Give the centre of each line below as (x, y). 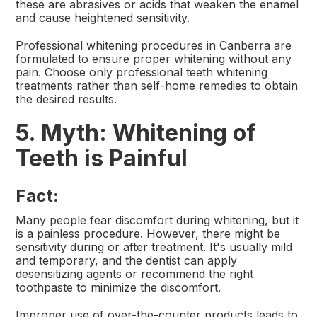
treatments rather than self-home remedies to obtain (157, 86)
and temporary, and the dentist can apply (127, 261)
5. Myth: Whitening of (136, 133)
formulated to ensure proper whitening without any (154, 59)
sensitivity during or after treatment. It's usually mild (154, 247)
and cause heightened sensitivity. (103, 18)
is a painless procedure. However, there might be (148, 234)
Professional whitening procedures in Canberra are (154, 46)
